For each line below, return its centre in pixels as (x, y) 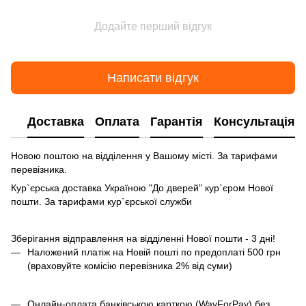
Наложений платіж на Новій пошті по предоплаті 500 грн (154, 252)
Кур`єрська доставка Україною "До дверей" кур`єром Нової (142, 188)
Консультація (254, 121)
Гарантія (177, 121)
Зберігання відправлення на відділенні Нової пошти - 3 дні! (143, 239)
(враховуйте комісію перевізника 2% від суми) (131, 266)
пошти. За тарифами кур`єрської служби (101, 202)
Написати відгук (153, 78)
